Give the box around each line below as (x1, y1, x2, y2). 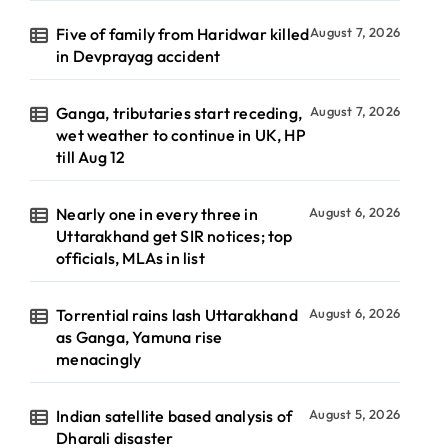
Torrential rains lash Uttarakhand (56, 305, 298, 325)
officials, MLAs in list (56, 248, 205, 268)
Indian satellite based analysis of (56, 406, 293, 426)
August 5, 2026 (309, 406, 400, 422)
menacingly (56, 349, 142, 369)
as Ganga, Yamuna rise (56, 327, 223, 347)
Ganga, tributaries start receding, (56, 103, 303, 123)
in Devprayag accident (56, 46, 221, 66)
